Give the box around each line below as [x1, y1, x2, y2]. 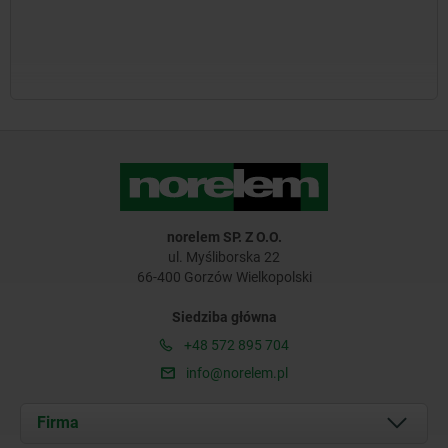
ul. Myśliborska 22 [168, 248, 280, 265]
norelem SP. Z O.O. [166, 228, 282, 245]
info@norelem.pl [182, 364, 288, 381]
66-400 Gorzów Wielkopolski [136, 268, 312, 285]
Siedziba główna [171, 308, 277, 325]
